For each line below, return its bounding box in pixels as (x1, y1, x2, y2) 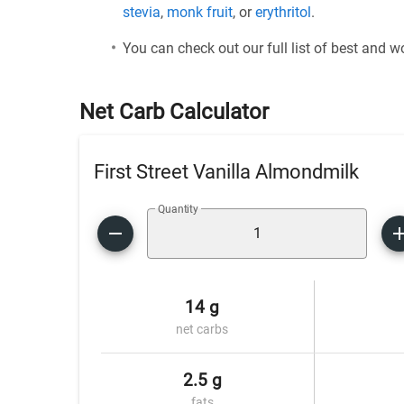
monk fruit (167, 4, 233, 21)
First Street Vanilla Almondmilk (94, 160, 359, 183)
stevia (123, 4, 161, 21)
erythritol (255, 4, 311, 21)
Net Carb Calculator (79, 99, 269, 124)
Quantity (158, 203, 198, 216)
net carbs (176, 322, 229, 336)
